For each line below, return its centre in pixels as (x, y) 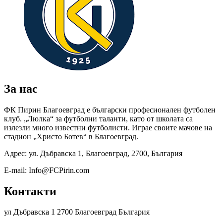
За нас (21, 88)
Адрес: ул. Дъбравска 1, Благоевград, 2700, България (93, 153)
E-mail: (16, 170)
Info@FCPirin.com (59, 170)
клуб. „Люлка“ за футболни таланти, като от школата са (98, 118)
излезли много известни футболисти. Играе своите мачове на (108, 127)
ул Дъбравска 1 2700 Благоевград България (77, 212)
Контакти (30, 191)
